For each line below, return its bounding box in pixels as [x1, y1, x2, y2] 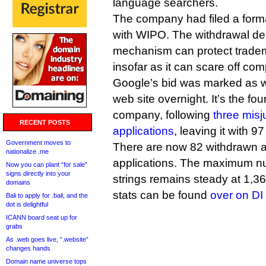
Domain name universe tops [6, 258, 87, 265]
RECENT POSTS [20, 119, 70, 126]
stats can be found [113, 189, 210, 201]
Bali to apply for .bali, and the [6, 192, 88, 199]
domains [6, 179, 30, 186]
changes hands [6, 245, 50, 252]
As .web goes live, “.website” [6, 236, 88, 243]
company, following [113, 109, 213, 121]
